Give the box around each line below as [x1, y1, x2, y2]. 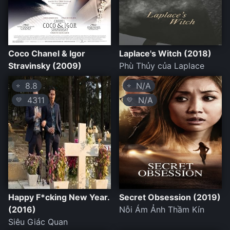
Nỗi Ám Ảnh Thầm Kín [119, 204, 204, 215]
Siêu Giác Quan [8, 217, 68, 227]
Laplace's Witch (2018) [119, 48, 212, 59]
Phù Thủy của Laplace [119, 61, 204, 71]
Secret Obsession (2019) [119, 192, 221, 203]
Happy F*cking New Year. [8, 192, 109, 203]
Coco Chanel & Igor [8, 48, 85, 59]
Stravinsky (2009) [8, 61, 82, 71]
